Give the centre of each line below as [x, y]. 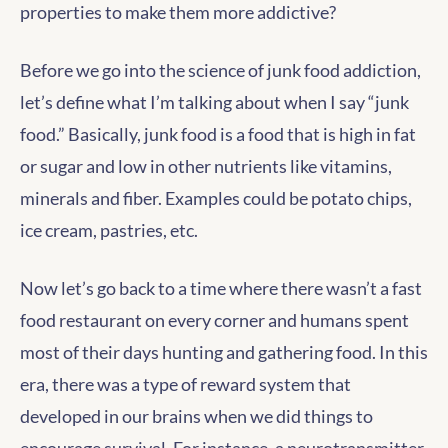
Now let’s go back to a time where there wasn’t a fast [221, 288]
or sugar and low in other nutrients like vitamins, [206, 166]
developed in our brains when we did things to [196, 416]
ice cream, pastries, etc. [109, 230]
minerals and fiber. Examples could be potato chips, [216, 198]
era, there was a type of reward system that [185, 384]
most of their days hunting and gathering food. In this [224, 352]
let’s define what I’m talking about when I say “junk [214, 102]
